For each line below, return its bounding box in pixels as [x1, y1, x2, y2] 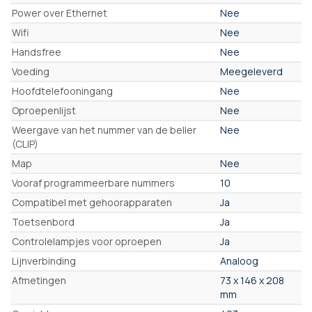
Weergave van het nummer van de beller [12, 123, 196, 137]
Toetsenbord [12, 215, 75, 229]
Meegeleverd [220, 65, 283, 79]
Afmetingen [12, 274, 66, 288]
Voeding [12, 65, 49, 79]
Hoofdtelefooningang [12, 84, 113, 98]
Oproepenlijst [12, 104, 76, 118]
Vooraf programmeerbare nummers [12, 176, 175, 190]
